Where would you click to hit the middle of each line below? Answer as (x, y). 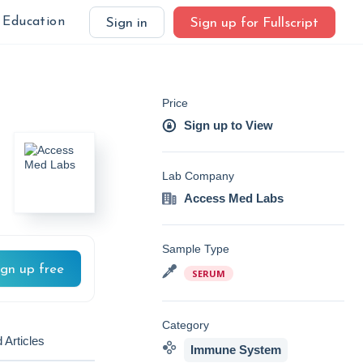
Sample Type (196, 249)
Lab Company (198, 176)
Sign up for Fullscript (254, 23)
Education (34, 22)
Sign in (127, 23)
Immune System (236, 350)
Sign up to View (228, 125)
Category (186, 325)
